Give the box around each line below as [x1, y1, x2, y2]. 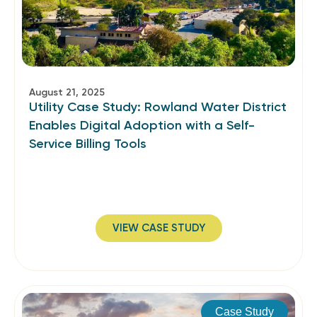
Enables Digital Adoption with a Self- [29, 117, 255, 133]
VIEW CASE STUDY [112, 221, 205, 234]
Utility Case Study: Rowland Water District [29, 99, 287, 115]
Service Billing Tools [29, 136, 146, 151]
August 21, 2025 [29, 86, 105, 98]
